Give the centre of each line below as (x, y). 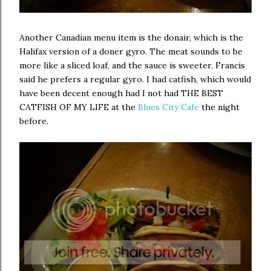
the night (219, 107)
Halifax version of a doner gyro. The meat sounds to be (131, 51)
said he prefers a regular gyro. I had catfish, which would (135, 79)
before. (34, 121)
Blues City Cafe (168, 107)
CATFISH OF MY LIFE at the (79, 107)
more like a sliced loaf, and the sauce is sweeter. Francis (132, 65)
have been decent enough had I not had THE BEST (121, 93)
